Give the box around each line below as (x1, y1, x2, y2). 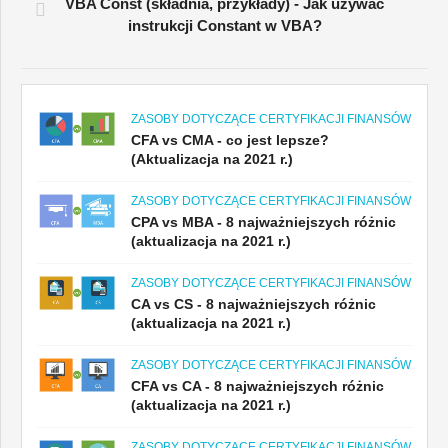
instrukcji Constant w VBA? (127, 16, 322, 34)
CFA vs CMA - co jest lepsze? (131, 131, 329, 148)
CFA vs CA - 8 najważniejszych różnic (131, 377, 384, 394)
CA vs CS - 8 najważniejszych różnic (131, 295, 376, 312)
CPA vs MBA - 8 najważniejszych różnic (131, 213, 396, 230)
